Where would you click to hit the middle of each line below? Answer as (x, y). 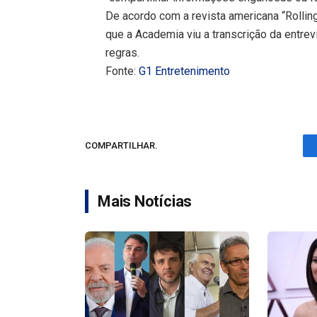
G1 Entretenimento (185, 71)
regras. (123, 52)
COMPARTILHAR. (121, 146)
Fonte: (122, 71)
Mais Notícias (145, 201)
